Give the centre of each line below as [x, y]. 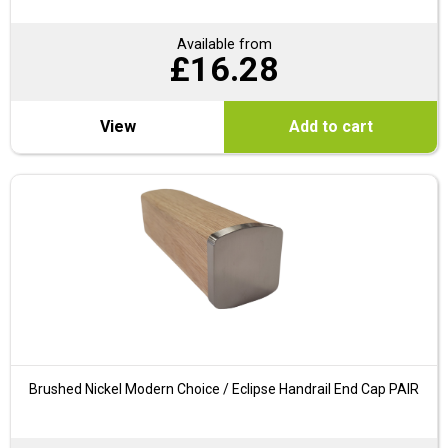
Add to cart [330, 127]
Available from [224, 45]
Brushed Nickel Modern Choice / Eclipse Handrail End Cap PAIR [224, 389]
